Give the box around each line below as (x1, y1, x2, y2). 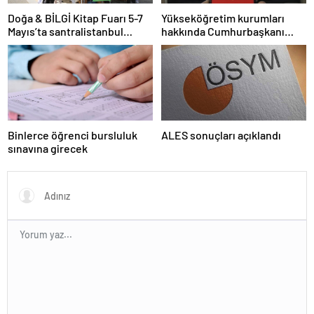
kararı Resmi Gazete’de (161, 37, 273, 51)
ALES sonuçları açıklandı (161, 128, 281, 142)
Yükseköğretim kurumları (161, 11, 285, 25)
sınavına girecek (8, 142, 88, 156)
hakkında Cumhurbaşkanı (161, 24, 285, 38)
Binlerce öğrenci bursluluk (8, 128, 137, 142)
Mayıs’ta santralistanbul (8, 24, 123, 38)
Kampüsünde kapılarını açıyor (8, 37, 152, 51)
